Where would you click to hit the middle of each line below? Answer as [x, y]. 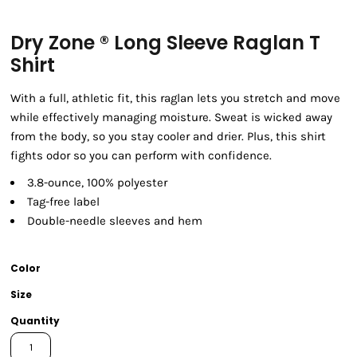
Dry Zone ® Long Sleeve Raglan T [165, 43]
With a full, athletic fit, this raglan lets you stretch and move [175, 98]
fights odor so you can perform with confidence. [141, 156]
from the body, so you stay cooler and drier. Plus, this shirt [168, 137]
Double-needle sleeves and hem [115, 221]
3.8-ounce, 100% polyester [97, 183]
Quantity [35, 321]
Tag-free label [63, 202]
